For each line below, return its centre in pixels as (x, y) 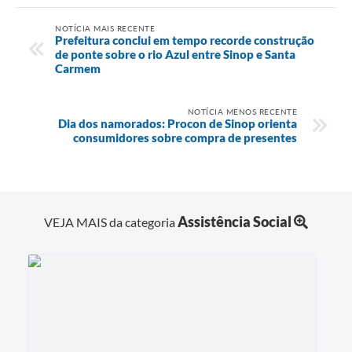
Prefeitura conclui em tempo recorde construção (185, 40)
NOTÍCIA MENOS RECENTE (242, 112)
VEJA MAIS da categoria (111, 222)
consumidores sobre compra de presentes (185, 138)
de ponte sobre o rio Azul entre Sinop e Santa (175, 55)
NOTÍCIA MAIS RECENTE (105, 29)
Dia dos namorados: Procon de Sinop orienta (178, 124)
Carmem (78, 69)
